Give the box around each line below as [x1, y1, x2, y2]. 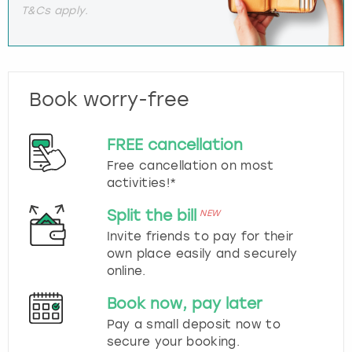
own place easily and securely [106, 246, 298, 261]
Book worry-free [29, 87, 189, 111]
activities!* [106, 175, 177, 190]
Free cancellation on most [106, 158, 274, 173]
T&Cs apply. [21, 3, 89, 16]
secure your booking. [106, 334, 240, 349]
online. [106, 263, 146, 278]
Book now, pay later [106, 294, 262, 313]
